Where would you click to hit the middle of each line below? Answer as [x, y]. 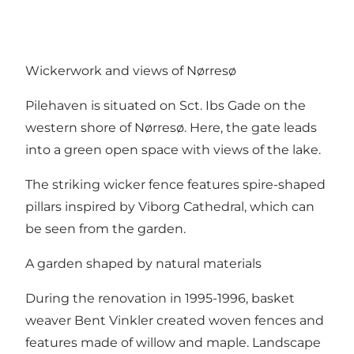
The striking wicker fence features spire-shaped [175, 184]
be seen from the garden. [105, 228]
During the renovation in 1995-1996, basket [160, 298]
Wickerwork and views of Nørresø [131, 70]
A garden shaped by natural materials [143, 263]
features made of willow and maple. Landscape [173, 342]
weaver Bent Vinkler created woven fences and [175, 320]
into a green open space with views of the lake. [173, 149]
